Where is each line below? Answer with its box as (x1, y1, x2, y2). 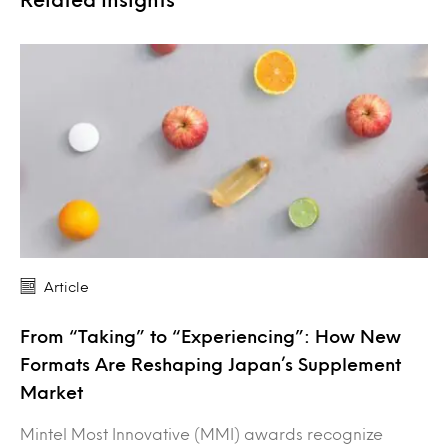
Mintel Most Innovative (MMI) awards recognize (20, 427, 383, 441)
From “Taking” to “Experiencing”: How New (20, 329, 401, 344)
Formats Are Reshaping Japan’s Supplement (20, 357, 401, 372)
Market (20, 385, 83, 400)
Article (44, 281, 89, 293)
